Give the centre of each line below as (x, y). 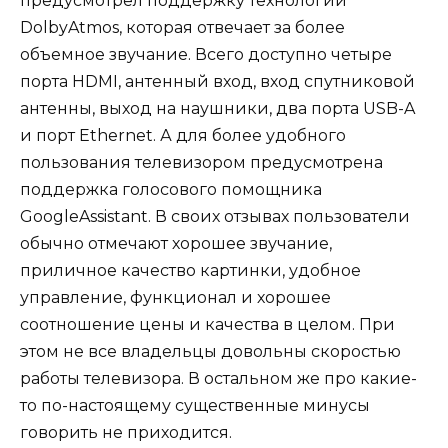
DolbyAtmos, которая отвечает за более (182, 27)
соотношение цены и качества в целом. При (207, 324)
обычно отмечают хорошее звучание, (176, 243)
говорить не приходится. (128, 432)
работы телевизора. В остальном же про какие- (218, 378)
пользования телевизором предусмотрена (201, 162)
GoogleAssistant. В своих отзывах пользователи (215, 216)
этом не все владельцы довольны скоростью (210, 351)
